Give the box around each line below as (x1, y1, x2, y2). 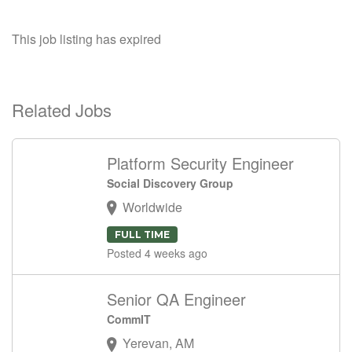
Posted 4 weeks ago (107, 245, 207, 262)
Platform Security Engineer (107, 152, 294, 174)
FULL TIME (115, 229, 170, 241)
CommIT (107, 311, 151, 328)
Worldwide (123, 198, 182, 216)
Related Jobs (12, 97, 112, 122)
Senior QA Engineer (107, 288, 246, 311)
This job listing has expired (12, 30, 161, 48)
